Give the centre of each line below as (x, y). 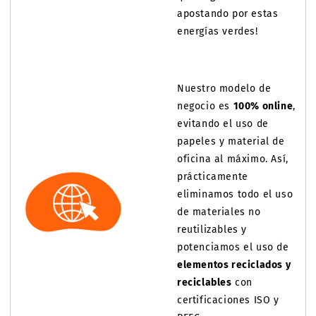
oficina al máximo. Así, (233, 159)
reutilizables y (212, 230)
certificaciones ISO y (228, 300)
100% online (263, 106)
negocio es (205, 106)
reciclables (205, 282)
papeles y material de (231, 141)
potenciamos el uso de (233, 247)
